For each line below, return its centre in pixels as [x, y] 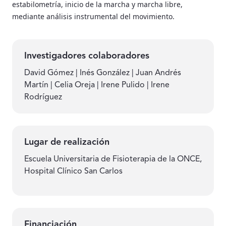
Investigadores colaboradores [87, 56]
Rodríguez [43, 97]
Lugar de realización [67, 142]
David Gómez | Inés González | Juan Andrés [103, 73]
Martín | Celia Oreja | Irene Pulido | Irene [97, 85]
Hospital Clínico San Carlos [73, 171]
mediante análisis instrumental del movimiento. [93, 16]
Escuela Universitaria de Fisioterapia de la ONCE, [113, 159]
